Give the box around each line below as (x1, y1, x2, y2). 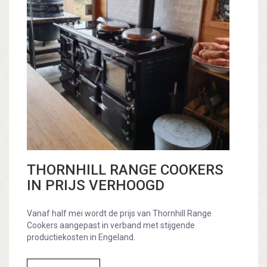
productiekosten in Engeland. (27, 232, 135, 242)
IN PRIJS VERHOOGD (27, 176, 164, 194)
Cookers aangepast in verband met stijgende (27, 220, 195, 230)
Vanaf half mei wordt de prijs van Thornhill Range (27, 208, 212, 218)
